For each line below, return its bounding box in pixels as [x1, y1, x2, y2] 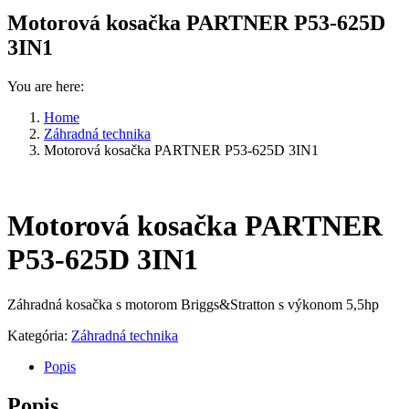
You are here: [7, 78, 84, 94]
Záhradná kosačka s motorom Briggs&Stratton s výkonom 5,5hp [7, 296, 379, 312]
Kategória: [7, 327, 71, 343]
